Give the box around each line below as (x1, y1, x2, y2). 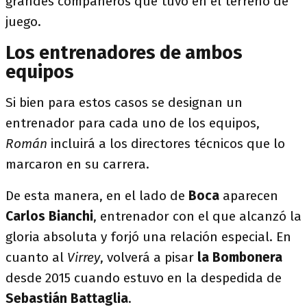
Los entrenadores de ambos (5, 42, 243, 64)
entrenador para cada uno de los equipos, (5, 115, 260, 131)
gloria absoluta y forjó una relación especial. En (5, 229, 291, 245)
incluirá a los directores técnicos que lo (47, 136, 285, 151)
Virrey (67, 249, 100, 265)
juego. (5, 14, 41, 29)
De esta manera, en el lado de (5, 188, 188, 204)
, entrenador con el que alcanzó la (93, 208, 302, 224)
